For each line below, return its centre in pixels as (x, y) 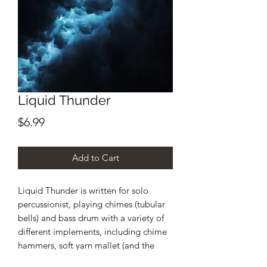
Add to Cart (95, 158)
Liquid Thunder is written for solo (83, 190)
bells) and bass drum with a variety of (91, 218)
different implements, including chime (92, 232)
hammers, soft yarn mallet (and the (86, 245)
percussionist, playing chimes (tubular (91, 204)
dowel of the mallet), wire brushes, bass (95, 259)
